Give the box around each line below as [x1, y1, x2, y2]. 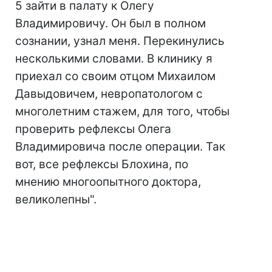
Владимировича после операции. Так [15, 140, 225, 154]
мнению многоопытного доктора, [15, 175, 201, 189]
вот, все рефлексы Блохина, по [15, 157, 188, 171]
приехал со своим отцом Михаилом [15, 69, 216, 83]
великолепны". [15, 192, 97, 206]
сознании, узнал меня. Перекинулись [15, 34, 225, 48]
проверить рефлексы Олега [15, 122, 171, 136]
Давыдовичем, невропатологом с [15, 87, 203, 101]
